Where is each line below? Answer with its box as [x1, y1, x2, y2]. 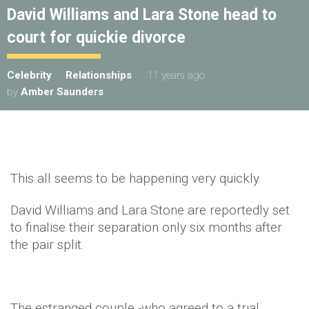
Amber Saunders [21, 86, 103, 98]
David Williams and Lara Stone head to [7, 6, 277, 24]
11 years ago [148, 69, 205, 81]
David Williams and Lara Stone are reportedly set [10, 202, 290, 218]
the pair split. [10, 237, 88, 252]
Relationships [66, 69, 132, 81]
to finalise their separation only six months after [10, 219, 282, 235]
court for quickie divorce [7, 28, 186, 47]
